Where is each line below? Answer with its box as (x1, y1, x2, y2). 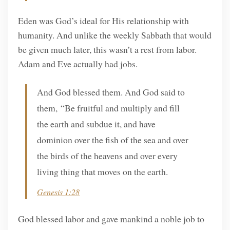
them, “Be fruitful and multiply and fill (37, 102, 180, 114)
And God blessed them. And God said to (37, 86, 185, 99)
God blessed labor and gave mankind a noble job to (17, 213, 204, 225)
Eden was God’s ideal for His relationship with (17, 14, 189, 27)
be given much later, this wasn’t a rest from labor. (17, 43, 197, 55)
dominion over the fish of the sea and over (37, 133, 189, 146)
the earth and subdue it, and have (37, 118, 156, 130)
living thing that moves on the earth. (37, 165, 168, 178)
